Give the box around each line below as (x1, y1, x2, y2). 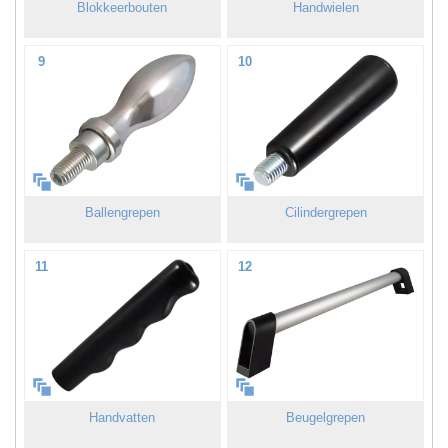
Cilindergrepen (284, 205, 367, 221)
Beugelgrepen (286, 410, 366, 426)
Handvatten (89, 410, 156, 426)
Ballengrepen (84, 205, 160, 221)
